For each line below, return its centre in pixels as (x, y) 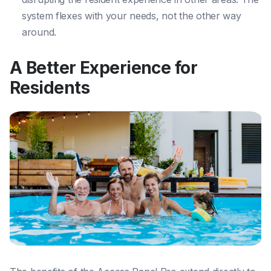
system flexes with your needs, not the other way (132, 15)
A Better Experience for (104, 67)
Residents (50, 87)
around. (39, 32)
